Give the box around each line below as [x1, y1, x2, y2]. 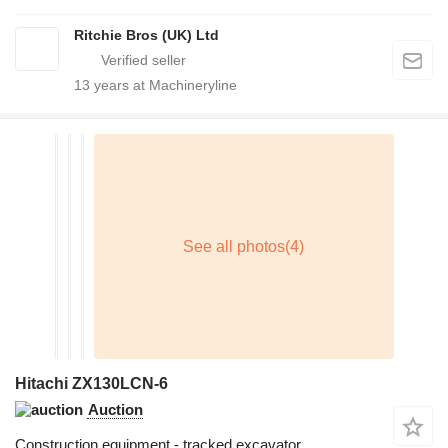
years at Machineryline [90, 77, 237, 94]
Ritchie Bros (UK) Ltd [74, 27, 219, 44]
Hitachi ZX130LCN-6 [15, 375, 168, 393]
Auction [88, 401, 143, 419]
